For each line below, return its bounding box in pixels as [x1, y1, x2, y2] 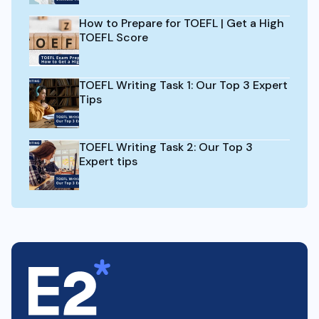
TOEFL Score [79, 30, 148, 45]
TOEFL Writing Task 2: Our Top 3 [79, 140, 253, 155]
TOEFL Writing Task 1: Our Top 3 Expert [79, 78, 288, 93]
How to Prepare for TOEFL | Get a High [79, 16, 284, 31]
